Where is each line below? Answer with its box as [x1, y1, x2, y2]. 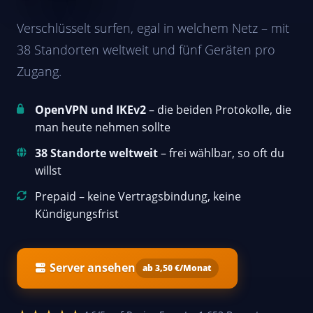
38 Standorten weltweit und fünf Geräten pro [17, 40, 275, 58]
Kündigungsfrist [35, 205, 119, 221]
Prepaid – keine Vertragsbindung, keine [35, 188, 241, 204]
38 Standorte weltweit [35, 145, 158, 161]
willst [35, 162, 61, 178]
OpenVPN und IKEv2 [35, 101, 146, 117]
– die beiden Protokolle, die [146, 101, 291, 117]
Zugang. [17, 61, 61, 80]
